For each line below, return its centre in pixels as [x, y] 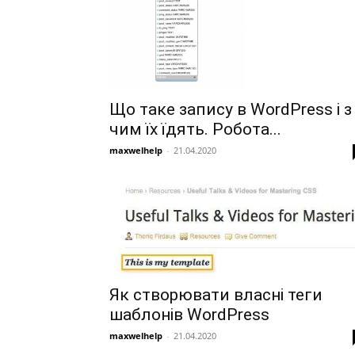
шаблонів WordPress [189, 315]
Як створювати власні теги [216, 295]
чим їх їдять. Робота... [195, 130]
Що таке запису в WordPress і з [231, 110]
